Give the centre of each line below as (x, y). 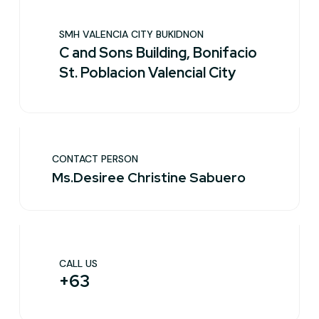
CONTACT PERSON (95, 159)
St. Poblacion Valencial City (147, 73)
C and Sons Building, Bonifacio (158, 53)
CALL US (78, 263)
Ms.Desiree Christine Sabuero (149, 178)
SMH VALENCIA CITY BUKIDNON (131, 34)
